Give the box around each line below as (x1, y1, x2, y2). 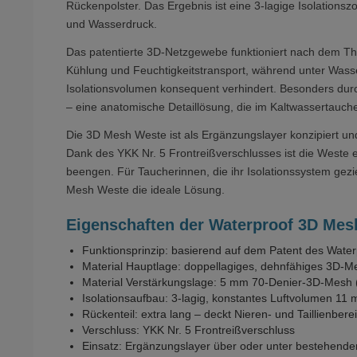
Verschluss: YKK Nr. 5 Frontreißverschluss (82, 323, 295, 336)
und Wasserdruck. (66, 17, 157, 30)
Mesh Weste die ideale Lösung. (66, 182, 225, 196)
